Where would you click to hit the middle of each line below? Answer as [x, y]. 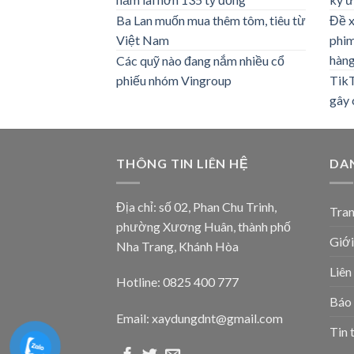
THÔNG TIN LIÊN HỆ [183, 164]
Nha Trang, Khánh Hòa [177, 246]
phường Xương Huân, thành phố [203, 226]
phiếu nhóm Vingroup [174, 81]
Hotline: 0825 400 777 [177, 282]
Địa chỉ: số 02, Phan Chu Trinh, [196, 206]
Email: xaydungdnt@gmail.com [200, 318]
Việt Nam [143, 40]
